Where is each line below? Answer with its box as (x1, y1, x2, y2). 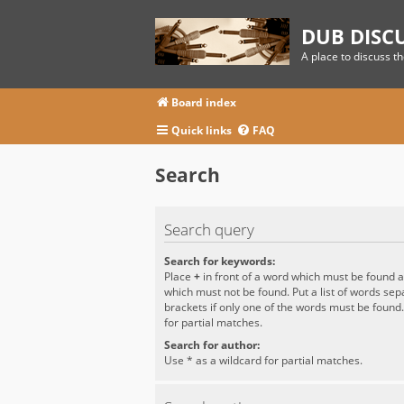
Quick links (171, 123, 232, 139)
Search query (164, 218, 254, 240)
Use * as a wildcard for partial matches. (164, 353, 363, 369)
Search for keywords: (164, 253, 275, 270)
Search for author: (164, 337, 260, 353)
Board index (171, 95, 236, 111)
